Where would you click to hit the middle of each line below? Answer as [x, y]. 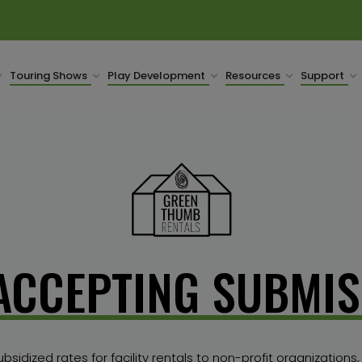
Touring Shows [48, 76]
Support [322, 76]
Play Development [156, 76]
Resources [253, 76]
